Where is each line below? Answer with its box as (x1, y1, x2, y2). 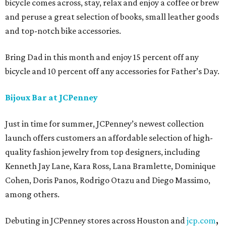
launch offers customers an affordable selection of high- (5, 133, 213, 143)
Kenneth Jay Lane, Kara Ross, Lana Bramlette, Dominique (5, 161, 215, 172)
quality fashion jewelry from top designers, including (5, 147, 200, 157)
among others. (5, 189, 60, 200)
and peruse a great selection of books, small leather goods (5, 12, 219, 22)
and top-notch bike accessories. (5, 26, 121, 36)
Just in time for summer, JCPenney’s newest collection (5, 119, 204, 129)
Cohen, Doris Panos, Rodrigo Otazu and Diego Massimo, (5, 175, 210, 186)
